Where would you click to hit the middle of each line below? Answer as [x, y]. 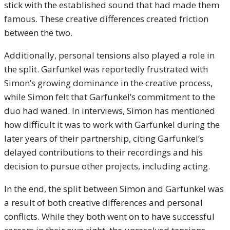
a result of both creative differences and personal [103, 203]
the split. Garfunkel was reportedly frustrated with [106, 69]
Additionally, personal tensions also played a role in [109, 55]
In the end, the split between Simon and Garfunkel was [114, 189]
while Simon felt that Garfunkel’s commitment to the [110, 97]
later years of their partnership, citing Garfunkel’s [104, 138]
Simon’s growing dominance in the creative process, [108, 83]
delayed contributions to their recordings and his [103, 152]
